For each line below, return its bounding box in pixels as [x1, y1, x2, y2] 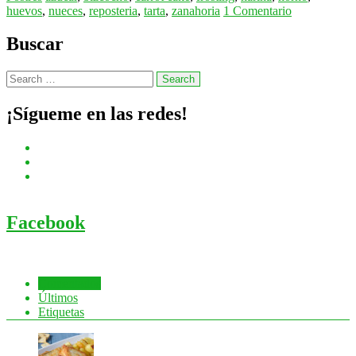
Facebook [6, 212, 85, 234]
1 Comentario [223, 3, 292, 17]
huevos [6, 3, 42, 17]
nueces [48, 3, 83, 17]
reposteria [89, 3, 137, 17]
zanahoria [172, 3, 220, 17]
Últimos [38, 291, 78, 304]
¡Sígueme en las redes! [6, 103, 188, 125]
